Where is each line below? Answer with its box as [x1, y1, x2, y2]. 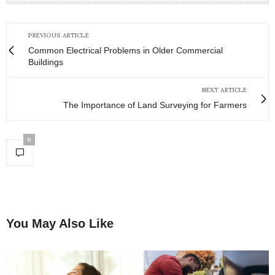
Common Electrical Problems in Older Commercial [28, 45, 223, 55]
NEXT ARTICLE [202, 85, 247, 94]
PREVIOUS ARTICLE [28, 31, 89, 39]
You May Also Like [6, 216, 114, 230]
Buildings [28, 56, 63, 67]
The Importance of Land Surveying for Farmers [63, 99, 247, 110]
